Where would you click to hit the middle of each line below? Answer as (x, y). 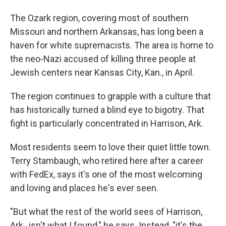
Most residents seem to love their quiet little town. (110, 147)
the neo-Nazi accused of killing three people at (103, 59)
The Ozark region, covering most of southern (99, 18)
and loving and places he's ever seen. (84, 188)
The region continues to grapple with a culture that (110, 96)
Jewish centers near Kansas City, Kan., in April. (102, 72)
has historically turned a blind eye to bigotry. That (107, 110)
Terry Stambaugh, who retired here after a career (107, 161)
